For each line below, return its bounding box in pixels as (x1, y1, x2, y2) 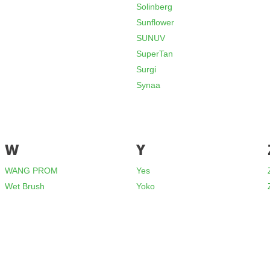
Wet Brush (5, 181, 45, 191)
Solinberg (136, 2, 173, 11)
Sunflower (136, 17, 175, 27)
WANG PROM (5, 166, 58, 175)
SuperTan (136, 49, 174, 58)
